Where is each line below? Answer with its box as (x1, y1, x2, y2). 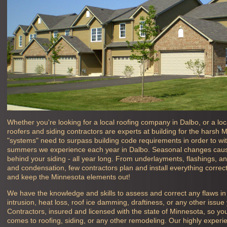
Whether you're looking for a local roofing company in (7, 118, 180, 126)
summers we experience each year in (7, 145, 129, 154)
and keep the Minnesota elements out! (7, 172, 130, 181)
